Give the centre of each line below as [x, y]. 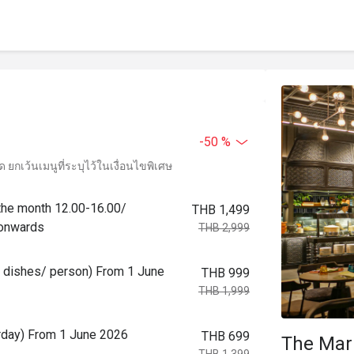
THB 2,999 [224, 228]
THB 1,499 [221, 210]
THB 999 [226, 273]
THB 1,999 [224, 291]
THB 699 [226, 336]
